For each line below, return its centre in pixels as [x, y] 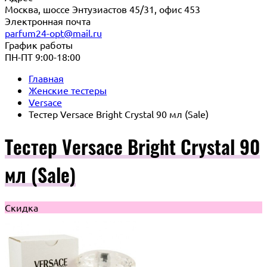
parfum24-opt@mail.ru [53, 33]
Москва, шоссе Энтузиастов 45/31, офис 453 [103, 9]
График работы [39, 45]
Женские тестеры [68, 90]
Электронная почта [48, 21]
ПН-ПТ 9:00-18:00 [43, 57]
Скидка [21, 207]
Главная [46, 78]
